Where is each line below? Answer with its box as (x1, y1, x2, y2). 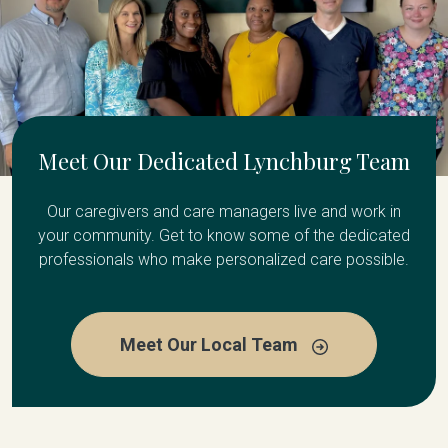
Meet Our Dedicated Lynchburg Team (38, 146, 410, 177)
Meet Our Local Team (120, 334, 302, 356)
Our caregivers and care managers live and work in (47, 202, 401, 222)
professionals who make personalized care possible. (39, 250, 409, 270)
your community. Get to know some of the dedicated (38, 226, 410, 246)
